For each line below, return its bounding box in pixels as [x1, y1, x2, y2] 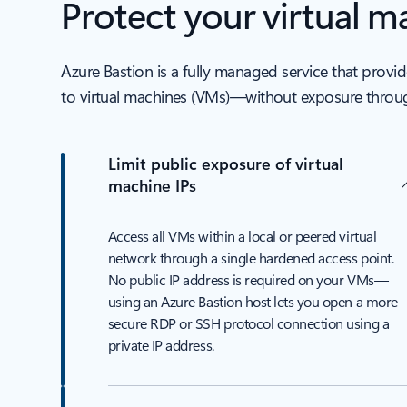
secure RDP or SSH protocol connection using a [107, 313, 390, 333]
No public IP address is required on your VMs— [107, 270, 389, 289]
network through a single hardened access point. [107, 248, 394, 267]
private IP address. [107, 335, 221, 354]
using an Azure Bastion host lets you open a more [107, 292, 398, 311]
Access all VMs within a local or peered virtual [107, 226, 377, 245]
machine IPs [107, 174, 196, 196]
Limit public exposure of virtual [107, 153, 343, 174]
